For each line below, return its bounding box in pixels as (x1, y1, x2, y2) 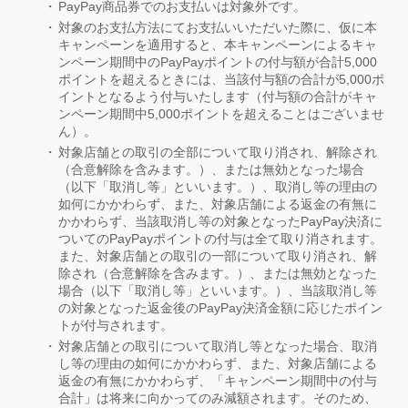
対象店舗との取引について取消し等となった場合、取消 (58, 339, 377, 354)
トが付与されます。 (58, 318, 173, 333)
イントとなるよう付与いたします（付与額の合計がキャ (58, 89, 377, 105)
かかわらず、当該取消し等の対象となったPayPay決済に (58, 214, 382, 229)
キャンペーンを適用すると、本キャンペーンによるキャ (58, 37, 377, 53)
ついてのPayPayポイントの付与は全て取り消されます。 (58, 231, 382, 247)
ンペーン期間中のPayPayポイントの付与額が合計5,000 (58, 55, 377, 70)
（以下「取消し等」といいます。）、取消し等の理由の (58, 179, 377, 195)
